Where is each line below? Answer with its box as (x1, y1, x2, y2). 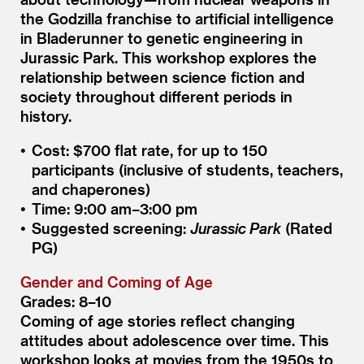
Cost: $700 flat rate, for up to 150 (31, 141, 267, 158)
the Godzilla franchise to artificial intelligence (20, 9, 334, 27)
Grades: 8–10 (20, 292, 111, 310)
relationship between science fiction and (20, 67, 305, 85)
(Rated (280, 219, 332, 236)
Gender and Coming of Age (20, 272, 213, 290)
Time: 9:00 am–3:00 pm (31, 199, 197, 217)
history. (20, 106, 71, 124)
